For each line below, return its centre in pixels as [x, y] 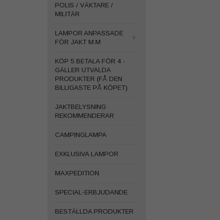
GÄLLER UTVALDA [83, 70]
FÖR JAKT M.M [78, 42]
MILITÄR [67, 14]
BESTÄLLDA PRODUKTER [94, 211]
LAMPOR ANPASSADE [89, 33]
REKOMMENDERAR [84, 116]
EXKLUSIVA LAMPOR [87, 154]
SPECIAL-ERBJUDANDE [91, 192]
